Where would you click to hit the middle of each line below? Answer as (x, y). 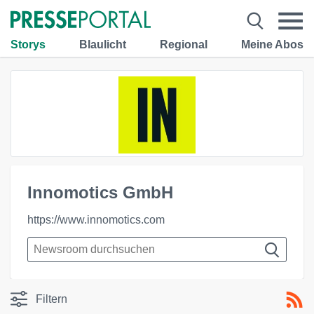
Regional (184, 44)
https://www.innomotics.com (96, 220)
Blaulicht (103, 44)
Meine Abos (272, 44)
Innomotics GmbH (100, 192)
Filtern (52, 299)
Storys (28, 44)
